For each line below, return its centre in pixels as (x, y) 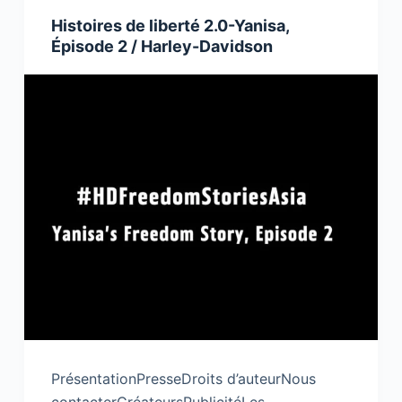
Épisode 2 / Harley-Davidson (162, 47)
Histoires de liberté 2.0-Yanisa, (170, 26)
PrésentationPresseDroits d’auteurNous (183, 379)
